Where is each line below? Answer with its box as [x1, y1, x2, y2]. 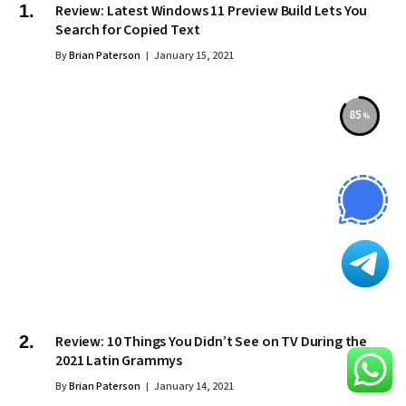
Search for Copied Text [55, 19, 200, 40]
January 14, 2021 [154, 378, 234, 394]
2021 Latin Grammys [55, 350, 183, 371]
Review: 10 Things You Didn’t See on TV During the [55, 331, 368, 352]
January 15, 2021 [154, 47, 234, 63]
